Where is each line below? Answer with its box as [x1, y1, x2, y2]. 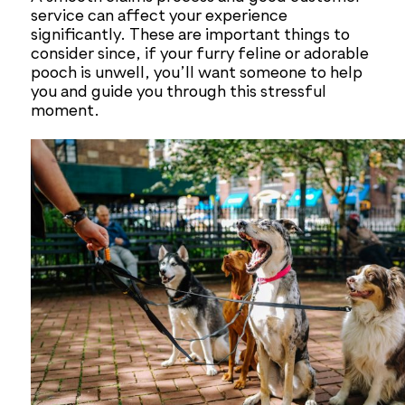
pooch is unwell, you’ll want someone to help [31, 65, 363, 82]
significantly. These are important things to [31, 27, 351, 44]
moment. [31, 103, 100, 120]
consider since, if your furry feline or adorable [31, 46, 370, 63]
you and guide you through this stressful [31, 84, 327, 101]
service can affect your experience [31, 8, 288, 25]
